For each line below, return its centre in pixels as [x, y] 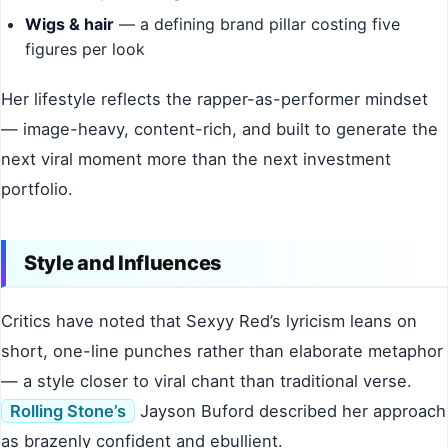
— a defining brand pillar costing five [257, 24]
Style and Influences [123, 263]
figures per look [85, 49]
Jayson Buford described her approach [290, 411]
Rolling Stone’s [68, 411]
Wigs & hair [69, 24]
